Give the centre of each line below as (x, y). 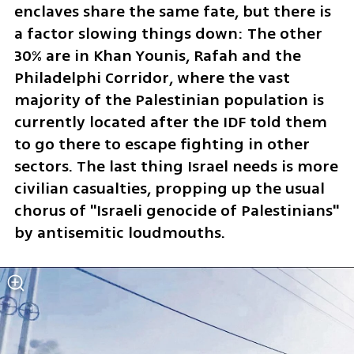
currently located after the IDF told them (170, 122)
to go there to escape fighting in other (162, 145)
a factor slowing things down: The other (168, 34)
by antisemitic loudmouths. (119, 233)
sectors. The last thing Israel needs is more (176, 167)
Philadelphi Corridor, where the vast (152, 78)
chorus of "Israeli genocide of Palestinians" (176, 211)
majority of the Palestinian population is (169, 100)
